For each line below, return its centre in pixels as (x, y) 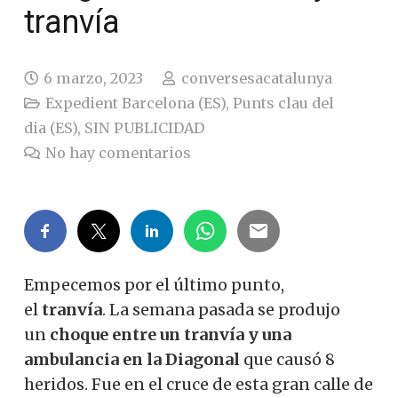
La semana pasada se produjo (225, 309)
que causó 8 (287, 359)
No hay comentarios (119, 152)
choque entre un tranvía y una (171, 334)
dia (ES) (51, 127)
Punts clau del (284, 103)
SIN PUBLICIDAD (144, 127)
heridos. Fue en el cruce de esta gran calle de (199, 384)
